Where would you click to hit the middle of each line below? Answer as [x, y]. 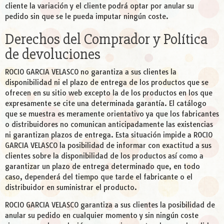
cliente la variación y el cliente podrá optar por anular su [99, 6]
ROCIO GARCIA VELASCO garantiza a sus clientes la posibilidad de [110, 205]
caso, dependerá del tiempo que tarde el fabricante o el [99, 177]
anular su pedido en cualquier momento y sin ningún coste [102, 216]
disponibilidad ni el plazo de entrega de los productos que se [107, 83]
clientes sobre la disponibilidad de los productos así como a [104, 156]
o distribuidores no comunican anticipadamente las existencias [109, 125]
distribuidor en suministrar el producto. [71, 188]
